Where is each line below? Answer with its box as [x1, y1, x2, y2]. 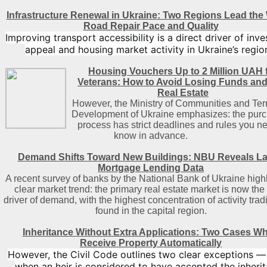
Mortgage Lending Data [98, 163, 204, 173]
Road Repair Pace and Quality [83, 21, 219, 31]
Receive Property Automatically [80, 238, 222, 248]
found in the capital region [95, 206, 204, 216]
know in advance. [114, 131, 188, 141]
